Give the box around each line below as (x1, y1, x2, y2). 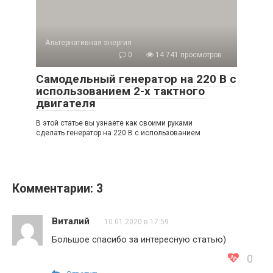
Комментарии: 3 (12, 182, 103, 196)
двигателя (36, 96, 96, 111)
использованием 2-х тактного (36, 84, 205, 99)
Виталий (52, 216, 90, 227)
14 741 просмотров (154, 51, 222, 60)
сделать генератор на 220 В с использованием (36, 129, 200, 138)
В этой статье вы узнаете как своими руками (36, 119, 193, 128)
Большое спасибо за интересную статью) (52, 235, 226, 245)
